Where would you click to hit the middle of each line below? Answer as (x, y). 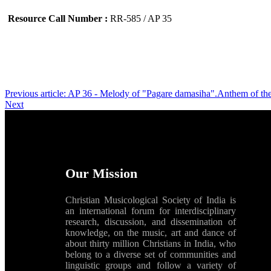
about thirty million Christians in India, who (151, 243)
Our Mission (101, 173)
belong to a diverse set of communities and (151, 254)
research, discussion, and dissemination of (151, 221)
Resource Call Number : (59, 18)
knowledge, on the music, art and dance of (151, 232)
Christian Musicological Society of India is (151, 200)
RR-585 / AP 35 (141, 18)
